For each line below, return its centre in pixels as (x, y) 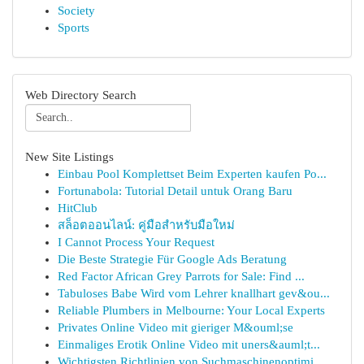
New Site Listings (69, 157)
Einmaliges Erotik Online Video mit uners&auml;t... (189, 344)
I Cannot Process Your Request (136, 242)
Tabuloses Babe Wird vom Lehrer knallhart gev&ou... (194, 293)
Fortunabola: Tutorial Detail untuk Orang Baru (175, 191)
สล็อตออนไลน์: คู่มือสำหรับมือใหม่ (146, 225)
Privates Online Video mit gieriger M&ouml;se (175, 327)
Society (76, 11)
